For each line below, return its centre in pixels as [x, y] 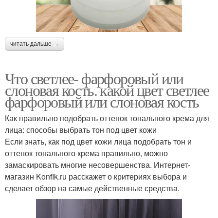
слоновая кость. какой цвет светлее [107, 90]
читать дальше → [35, 44]
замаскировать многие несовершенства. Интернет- [98, 164]
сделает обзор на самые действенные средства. [92, 188]
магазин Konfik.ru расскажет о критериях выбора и [96, 176]
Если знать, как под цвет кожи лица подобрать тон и [98, 141]
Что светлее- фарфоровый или [94, 78]
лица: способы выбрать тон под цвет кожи [81, 129]
